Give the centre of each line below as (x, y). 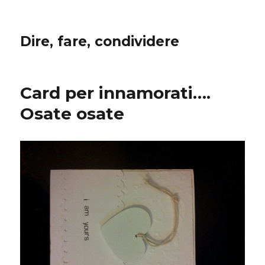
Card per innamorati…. (116, 93)
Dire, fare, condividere (100, 41)
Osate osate (72, 114)
